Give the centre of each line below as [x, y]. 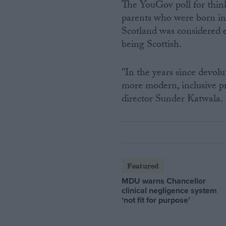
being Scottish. [152, 46]
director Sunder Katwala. [173, 100]
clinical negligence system [169, 190]
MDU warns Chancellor [164, 181]
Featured [143, 165]
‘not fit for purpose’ [156, 200]
